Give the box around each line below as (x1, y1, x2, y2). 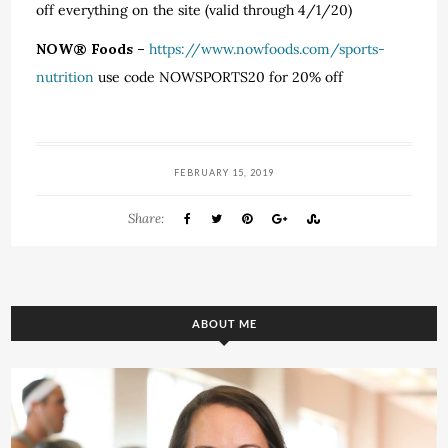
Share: (128, 210, 164, 227)
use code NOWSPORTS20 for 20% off (94, 68, 348, 86)
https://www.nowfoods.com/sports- (149, 40, 386, 58)
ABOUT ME (191, 317, 257, 330)
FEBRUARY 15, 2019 (174, 167, 274, 178)
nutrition (36, 68, 95, 86)
